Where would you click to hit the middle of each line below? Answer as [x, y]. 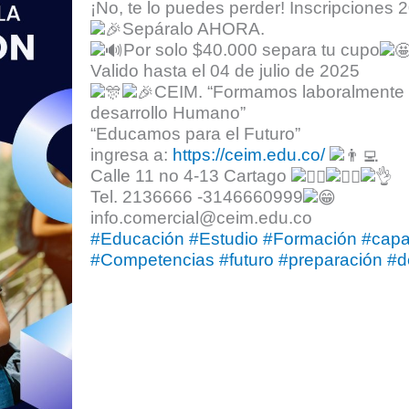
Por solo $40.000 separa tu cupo [252, 50]
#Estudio [224, 239]
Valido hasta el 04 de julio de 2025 [225, 71]
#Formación [310, 239]
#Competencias [153, 260]
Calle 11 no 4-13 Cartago [191, 176]
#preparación [331, 260]
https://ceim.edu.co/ [249, 155]
